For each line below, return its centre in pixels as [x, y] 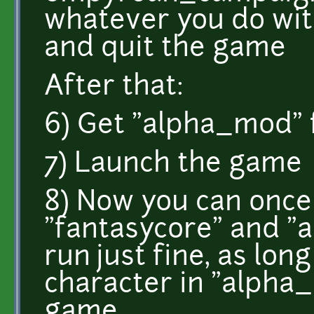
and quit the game [165, 49]
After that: [114, 88]
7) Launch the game [173, 165]
